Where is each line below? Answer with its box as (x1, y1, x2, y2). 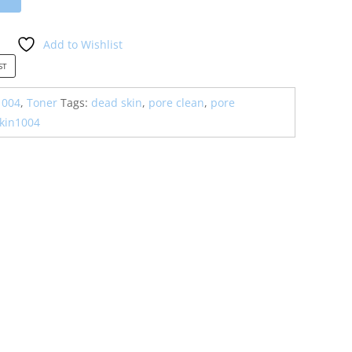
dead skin (91, 95, 142, 110)
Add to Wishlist (42, 37, 123, 52)
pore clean (148, 95, 204, 110)
